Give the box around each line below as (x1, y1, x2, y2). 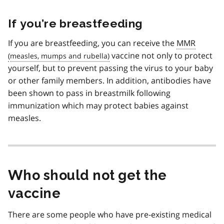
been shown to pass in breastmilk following (8, 87, 170, 98)
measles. (8, 112, 41, 123)
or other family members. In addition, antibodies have (8, 74, 211, 86)
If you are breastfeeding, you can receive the (8, 37, 176, 48)
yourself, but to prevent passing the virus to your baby (8, 62, 213, 73)
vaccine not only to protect (109, 49, 212, 61)
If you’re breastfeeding (8, 16, 143, 30)
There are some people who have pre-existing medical (8, 208, 211, 220)
